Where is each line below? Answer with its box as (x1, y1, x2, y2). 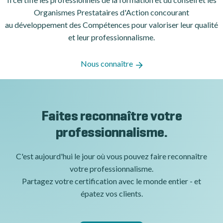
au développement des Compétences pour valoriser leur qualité (5, 20, 218, 30)
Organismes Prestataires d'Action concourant (34, 7, 189, 17)
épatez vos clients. (80, 189, 143, 199)
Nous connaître (80, 59, 133, 69)
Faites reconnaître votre (41, 111, 182, 124)
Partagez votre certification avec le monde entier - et (22, 176, 201, 186)
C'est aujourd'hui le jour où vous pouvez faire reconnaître (16, 151, 207, 161)
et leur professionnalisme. (68, 32, 155, 42)
